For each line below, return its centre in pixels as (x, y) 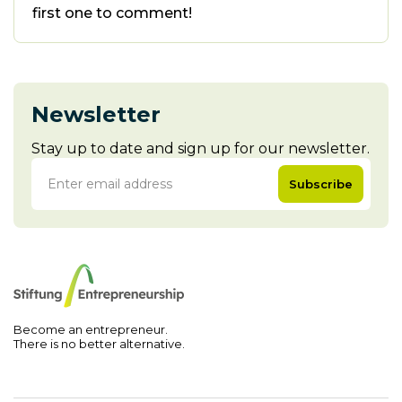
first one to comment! (112, 13)
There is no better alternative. (99, 344)
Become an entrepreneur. (91, 329)
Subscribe (321, 184)
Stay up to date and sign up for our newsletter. (201, 149)
